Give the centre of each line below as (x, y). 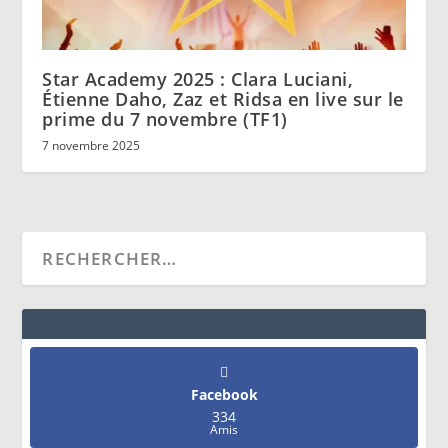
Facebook (224, 394)
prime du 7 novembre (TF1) (165, 118)
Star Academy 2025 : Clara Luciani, (198, 78)
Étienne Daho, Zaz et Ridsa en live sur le (223, 98)
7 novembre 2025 (91, 145)
